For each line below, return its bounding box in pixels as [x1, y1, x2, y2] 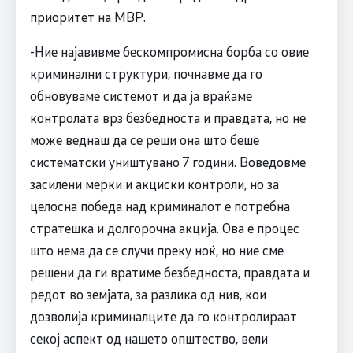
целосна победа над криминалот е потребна [29, 197, 290, 215]
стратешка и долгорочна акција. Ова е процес [29, 219, 299, 237]
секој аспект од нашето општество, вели [29, 329, 268, 347]
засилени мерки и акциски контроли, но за [29, 175, 279, 193]
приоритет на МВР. [29, 8, 146, 26]
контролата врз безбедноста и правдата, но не [29, 109, 306, 127]
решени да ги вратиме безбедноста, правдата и [29, 263, 310, 281]
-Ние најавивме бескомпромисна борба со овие [29, 43, 309, 61]
